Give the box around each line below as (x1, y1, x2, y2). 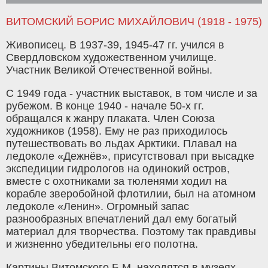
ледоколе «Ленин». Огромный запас (6, 200, 189, 213)
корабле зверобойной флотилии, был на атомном (6, 188, 255, 200)
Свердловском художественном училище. (6, 51, 217, 64)
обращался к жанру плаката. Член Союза (6, 112, 215, 125)
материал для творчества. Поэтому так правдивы (6, 226, 256, 238)
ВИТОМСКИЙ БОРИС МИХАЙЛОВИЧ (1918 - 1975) (6, 16, 262, 28)
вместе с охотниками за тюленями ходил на (6, 175, 227, 188)
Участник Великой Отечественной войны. (6, 64, 212, 77)
